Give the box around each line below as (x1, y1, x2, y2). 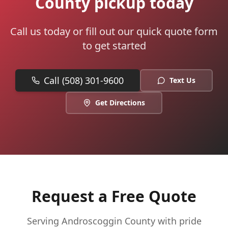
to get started (82, 39, 146, 52)
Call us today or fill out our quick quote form (10, 24, 218, 38)
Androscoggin (61, 215, 122, 227)
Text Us (169, 75, 195, 85)
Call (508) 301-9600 (44, 74, 124, 87)
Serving (26, 215, 62, 227)
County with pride (122, 215, 202, 227)
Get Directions (95, 98, 145, 107)
